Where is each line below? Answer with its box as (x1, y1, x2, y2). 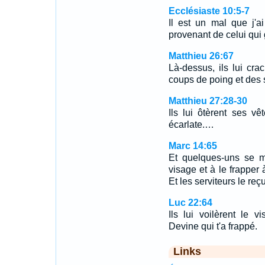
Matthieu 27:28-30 (168, 96, 247, 106)
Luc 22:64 (168, 198, 212, 208)
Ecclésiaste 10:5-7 (168, 6, 250, 16)
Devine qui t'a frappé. (168, 221, 257, 231)
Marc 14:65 (168, 141, 217, 151)
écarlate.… (168, 119, 214, 130)
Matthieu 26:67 (168, 51, 234, 61)
